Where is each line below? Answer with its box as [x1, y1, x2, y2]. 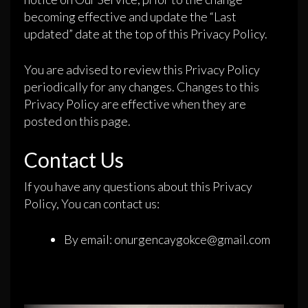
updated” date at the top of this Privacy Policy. [24, 26, 267, 42]
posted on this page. [24, 113, 131, 129]
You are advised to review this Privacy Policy [24, 62, 260, 78]
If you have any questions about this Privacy [24, 179, 252, 195]
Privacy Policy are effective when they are [24, 96, 246, 112]
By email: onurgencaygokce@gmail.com [64, 232, 270, 247]
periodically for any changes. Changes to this [24, 79, 259, 95]
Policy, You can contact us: [24, 196, 159, 212]
